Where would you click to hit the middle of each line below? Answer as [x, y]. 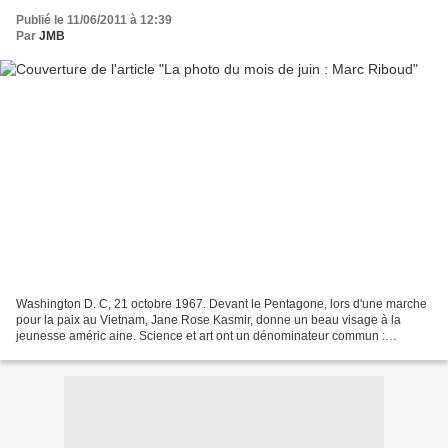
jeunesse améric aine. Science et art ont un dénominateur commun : [200, 335]
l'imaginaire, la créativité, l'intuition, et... [121, 351]
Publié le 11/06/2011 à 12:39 [94, 20]
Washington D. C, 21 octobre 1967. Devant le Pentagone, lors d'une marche [221, 303]
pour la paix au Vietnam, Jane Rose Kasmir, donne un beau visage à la [208, 319]
